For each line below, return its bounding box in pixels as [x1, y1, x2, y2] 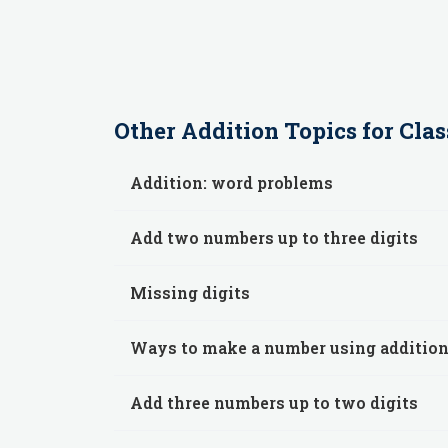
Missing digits [130, 282, 250, 303]
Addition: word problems [130, 172, 333, 193]
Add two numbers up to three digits [130, 227, 418, 248]
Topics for [279, 116, 399, 145]
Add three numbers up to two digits [130, 392, 418, 413]
